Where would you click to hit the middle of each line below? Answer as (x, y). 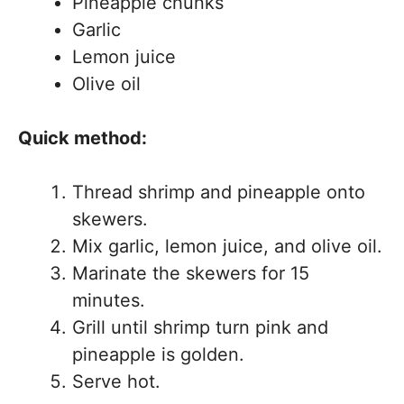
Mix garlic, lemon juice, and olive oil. (227, 246)
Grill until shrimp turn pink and (200, 327)
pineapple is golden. (158, 354)
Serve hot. (116, 381)
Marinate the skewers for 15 (191, 273)
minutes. (109, 300)
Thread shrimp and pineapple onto (219, 192)
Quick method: (83, 138)
